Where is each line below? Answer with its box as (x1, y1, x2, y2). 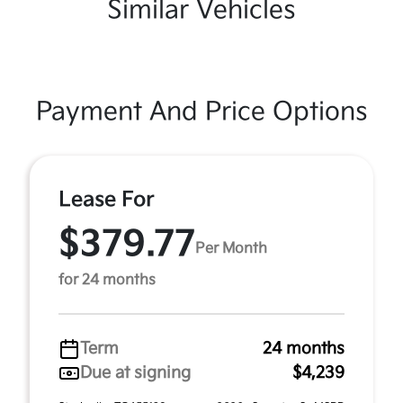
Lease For (58, 187, 155, 212)
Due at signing (80, 363, 191, 382)
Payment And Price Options (35, 97, 368, 127)
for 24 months (58, 272, 156, 289)
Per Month (195, 239, 267, 257)
